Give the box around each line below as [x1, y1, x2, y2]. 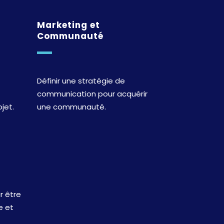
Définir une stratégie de [36, 75, 125, 86]
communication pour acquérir [36, 88, 147, 99]
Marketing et [36, 18, 100, 31]
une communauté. [36, 101, 106, 112]
